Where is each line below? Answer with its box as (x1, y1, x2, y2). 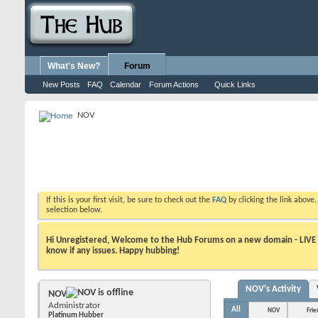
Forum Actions (149, 80, 199, 89)
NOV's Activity (246, 284, 301, 294)
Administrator (48, 300, 101, 310)
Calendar (110, 80, 141, 89)
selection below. (46, 206, 102, 214)
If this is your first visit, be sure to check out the (46, 196, 212, 204)
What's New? (48, 61, 100, 71)
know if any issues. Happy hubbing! (46, 246, 180, 256)
